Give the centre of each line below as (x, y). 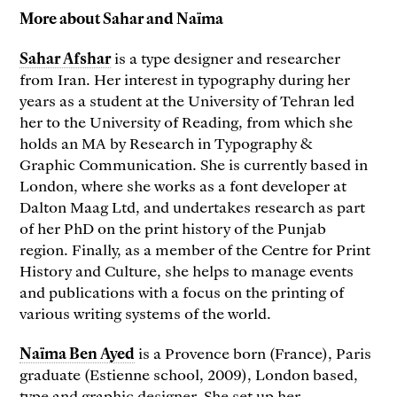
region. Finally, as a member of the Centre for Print (195, 249)
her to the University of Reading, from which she (187, 121)
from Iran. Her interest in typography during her (185, 78)
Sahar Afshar (66, 57)
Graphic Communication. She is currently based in (194, 163)
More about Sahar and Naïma (122, 18)
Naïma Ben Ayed (78, 352)
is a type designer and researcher (226, 57)
